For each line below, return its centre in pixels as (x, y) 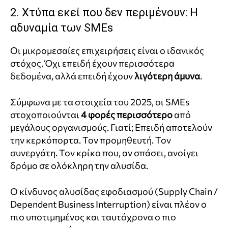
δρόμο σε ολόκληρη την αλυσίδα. (79, 166)
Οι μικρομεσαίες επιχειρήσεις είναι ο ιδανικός (107, 51)
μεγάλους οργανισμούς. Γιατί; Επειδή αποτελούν (111, 127)
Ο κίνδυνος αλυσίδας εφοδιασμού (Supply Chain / (114, 192)
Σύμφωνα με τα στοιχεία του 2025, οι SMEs (100, 102)
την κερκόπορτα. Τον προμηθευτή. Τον (91, 140)
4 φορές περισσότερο (127, 115)
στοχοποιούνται (46, 115)
